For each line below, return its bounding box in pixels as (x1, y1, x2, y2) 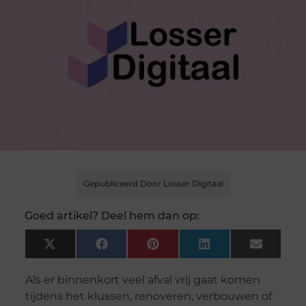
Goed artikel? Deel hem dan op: (24, 209, 199, 223)
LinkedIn (209, 242, 255, 255)
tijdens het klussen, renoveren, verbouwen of (25, 290, 272, 303)
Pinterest (158, 242, 206, 255)
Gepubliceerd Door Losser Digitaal (83, 178, 223, 189)
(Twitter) (55, 252, 99, 266)
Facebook (107, 242, 160, 255)
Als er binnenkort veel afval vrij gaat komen (25, 273, 260, 287)
